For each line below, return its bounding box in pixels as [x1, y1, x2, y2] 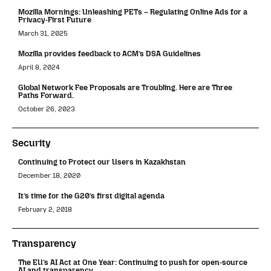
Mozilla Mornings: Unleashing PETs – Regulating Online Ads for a [18, 7, 247, 16]
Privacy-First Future [18, 15, 91, 24]
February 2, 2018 [18, 206, 72, 214]
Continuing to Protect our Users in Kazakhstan [18, 157, 186, 167]
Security [12, 137, 51, 149]
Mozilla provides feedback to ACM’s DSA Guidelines [18, 48, 201, 58]
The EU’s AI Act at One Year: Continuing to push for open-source [18, 258, 247, 267]
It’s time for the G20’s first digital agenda [18, 191, 165, 201]
